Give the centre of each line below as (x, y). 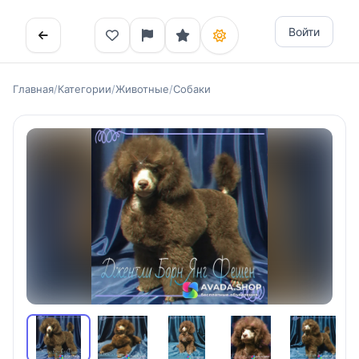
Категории (85, 89)
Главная (33, 89)
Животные (142, 89)
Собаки (192, 89)
